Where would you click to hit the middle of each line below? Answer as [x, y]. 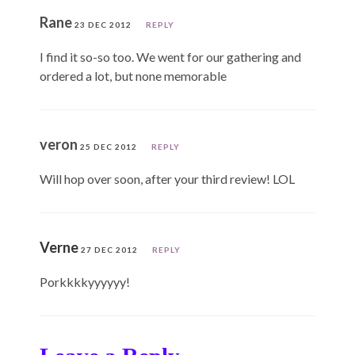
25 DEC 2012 [109, 146]
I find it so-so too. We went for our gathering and [170, 56]
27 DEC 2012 [109, 249]
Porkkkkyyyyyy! [85, 281]
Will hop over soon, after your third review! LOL [167, 178]
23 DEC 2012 [103, 24]
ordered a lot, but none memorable [133, 75]
